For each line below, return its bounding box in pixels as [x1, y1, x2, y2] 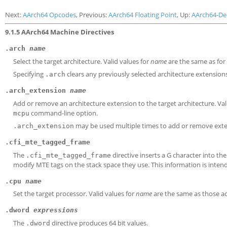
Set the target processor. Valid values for [13, 189, 136, 198]
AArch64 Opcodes [23, 10, 76, 19]
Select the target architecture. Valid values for [13, 56, 150, 66]
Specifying [13, 69, 45, 79]
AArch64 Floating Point [108, 10, 177, 19]
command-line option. [29, 108, 98, 118]
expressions [33, 206, 78, 214]
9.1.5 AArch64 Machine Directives [5, 27, 114, 36]
